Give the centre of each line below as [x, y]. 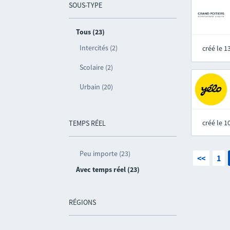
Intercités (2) [99, 48]
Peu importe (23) [105, 154]
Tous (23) [91, 32]
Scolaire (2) [97, 67]
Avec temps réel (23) [108, 169]
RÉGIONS [83, 202]
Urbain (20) [97, 87]
